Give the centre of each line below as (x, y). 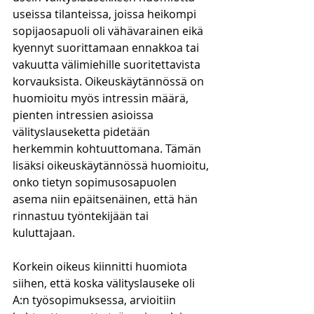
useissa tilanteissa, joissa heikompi (106, 14)
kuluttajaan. (44, 233)
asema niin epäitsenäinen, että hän (107, 199)
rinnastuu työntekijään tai (82, 216)
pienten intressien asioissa (84, 115)
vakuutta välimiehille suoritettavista (108, 64)
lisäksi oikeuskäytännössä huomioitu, (112, 165)
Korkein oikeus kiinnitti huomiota (101, 266)
